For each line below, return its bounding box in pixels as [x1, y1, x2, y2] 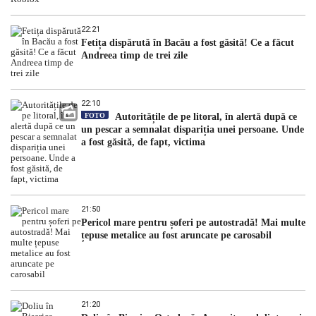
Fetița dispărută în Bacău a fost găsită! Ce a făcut [81, 37, 294, 48]
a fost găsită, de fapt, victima [81, 136, 205, 147]
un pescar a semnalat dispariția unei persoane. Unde [81, 123, 304, 135]
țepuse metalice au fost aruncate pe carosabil [81, 229, 272, 241]
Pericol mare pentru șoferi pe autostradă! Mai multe [81, 217, 305, 228]
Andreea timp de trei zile [81, 49, 188, 61]
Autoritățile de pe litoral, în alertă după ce [112, 111, 297, 122]
